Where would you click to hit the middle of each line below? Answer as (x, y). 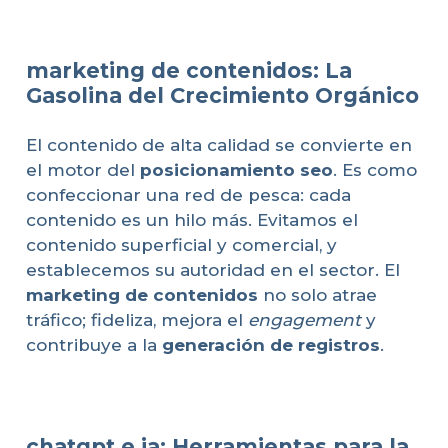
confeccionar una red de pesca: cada (188, 195)
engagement (304, 320)
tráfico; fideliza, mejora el (136, 320)
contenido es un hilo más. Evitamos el (191, 220)
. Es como (374, 170)
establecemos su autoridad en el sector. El (212, 270)
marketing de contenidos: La (188, 70)
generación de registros (270, 345)
